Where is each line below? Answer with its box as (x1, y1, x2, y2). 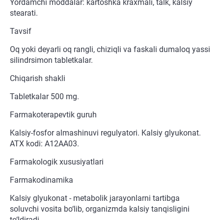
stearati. (10, 8, 38, 18)
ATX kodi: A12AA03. (10, 139, 79, 149)
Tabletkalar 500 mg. (10, 92, 79, 102)
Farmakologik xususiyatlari (10, 157, 104, 167)
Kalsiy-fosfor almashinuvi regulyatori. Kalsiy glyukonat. (10, 128, 201, 138)
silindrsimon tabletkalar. (10, 55, 93, 65)
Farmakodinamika (10, 175, 73, 185)
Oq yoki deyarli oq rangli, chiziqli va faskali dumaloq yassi (10, 45, 210, 55)
